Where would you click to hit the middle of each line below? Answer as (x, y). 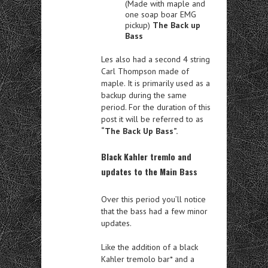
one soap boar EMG (161, 14)
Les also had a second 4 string (156, 59)
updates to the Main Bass (149, 171)
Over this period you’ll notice (153, 199)
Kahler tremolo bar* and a (148, 259)
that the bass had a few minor (154, 211)
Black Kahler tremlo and (146, 156)
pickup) (139, 25)
